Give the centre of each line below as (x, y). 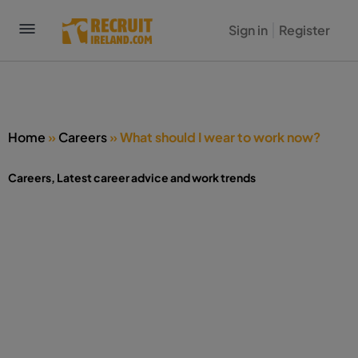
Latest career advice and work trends (156, 177)
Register (304, 30)
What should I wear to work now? (220, 137)
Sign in (248, 30)
